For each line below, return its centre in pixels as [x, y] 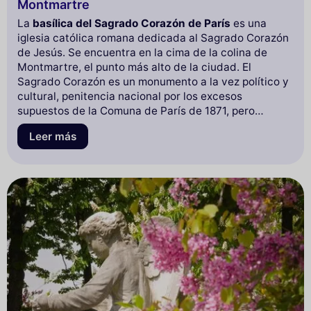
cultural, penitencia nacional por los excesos [130, 96]
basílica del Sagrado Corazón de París [132, 24]
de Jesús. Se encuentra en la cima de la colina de [142, 53]
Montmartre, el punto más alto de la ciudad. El [134, 67]
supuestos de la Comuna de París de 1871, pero [136, 111]
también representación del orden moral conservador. [154, 126]
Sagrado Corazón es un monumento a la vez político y [153, 82]
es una [249, 24]
